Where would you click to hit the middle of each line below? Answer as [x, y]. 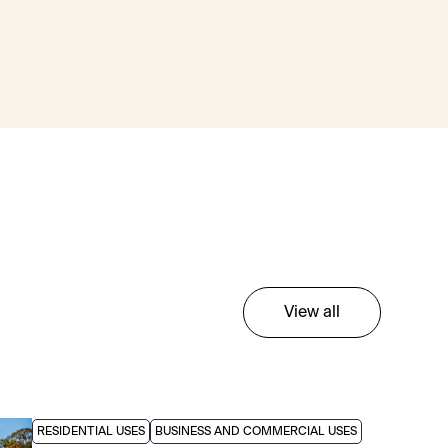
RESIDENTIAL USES [91, 431]
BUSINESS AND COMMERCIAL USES [256, 431]
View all [311, 312]
